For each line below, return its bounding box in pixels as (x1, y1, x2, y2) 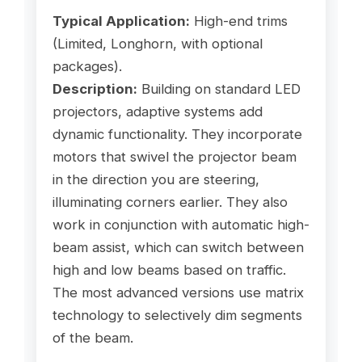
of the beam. (52, 329, 133, 346)
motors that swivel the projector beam (52, 148, 297, 165)
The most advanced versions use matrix (52, 284, 304, 301)
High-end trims (189, 12, 288, 29)
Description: (52, 80, 137, 97)
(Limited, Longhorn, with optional (52, 35, 263, 52)
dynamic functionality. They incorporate (52, 125, 302, 142)
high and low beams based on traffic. (52, 261, 286, 278)
